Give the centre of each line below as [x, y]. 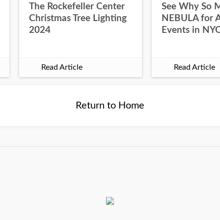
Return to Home [110, 106]
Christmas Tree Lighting [78, 18]
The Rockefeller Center [77, 6]
